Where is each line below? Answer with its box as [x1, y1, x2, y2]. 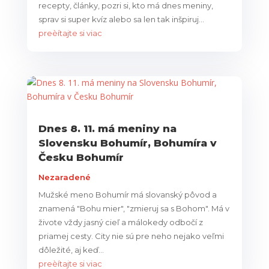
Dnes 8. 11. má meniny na [38, 122, 177, 135]
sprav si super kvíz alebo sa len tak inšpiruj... [38, 14, 204, 24]
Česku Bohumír [38, 151, 124, 164]
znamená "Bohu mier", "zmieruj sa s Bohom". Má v [38, 204, 229, 214]
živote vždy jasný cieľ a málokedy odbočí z [38, 217, 203, 228]
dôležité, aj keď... [38, 245, 104, 255]
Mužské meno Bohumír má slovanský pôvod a [38, 190, 217, 200]
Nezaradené [38, 172, 91, 183]
